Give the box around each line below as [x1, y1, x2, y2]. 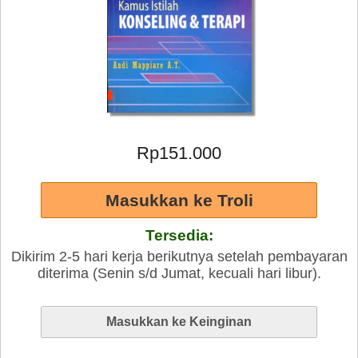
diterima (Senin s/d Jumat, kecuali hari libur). [37, 265, 321, 281]
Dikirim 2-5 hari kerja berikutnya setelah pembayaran [10, 249, 348, 265]
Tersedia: [145, 227, 213, 244]
